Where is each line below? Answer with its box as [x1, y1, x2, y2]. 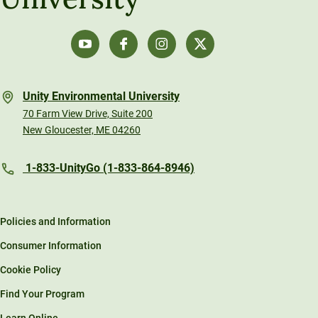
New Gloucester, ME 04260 [23, 124, 141, 136]
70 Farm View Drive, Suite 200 [23, 107, 153, 119]
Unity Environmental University [23, 89, 180, 103]
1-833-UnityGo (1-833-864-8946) [23, 160, 194, 175]
